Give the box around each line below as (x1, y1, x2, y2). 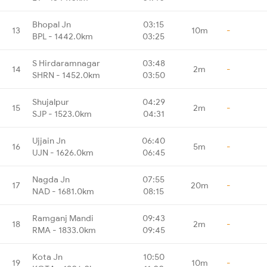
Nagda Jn (32, 173, 70, 185)
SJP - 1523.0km (32, 108, 92, 119)
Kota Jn (32, 251, 63, 262)
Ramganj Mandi (32, 212, 94, 223)
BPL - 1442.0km (32, 30, 93, 42)
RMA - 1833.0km (32, 224, 96, 235)
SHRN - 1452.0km (32, 69, 100, 80)
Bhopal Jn (32, 18, 71, 30)
